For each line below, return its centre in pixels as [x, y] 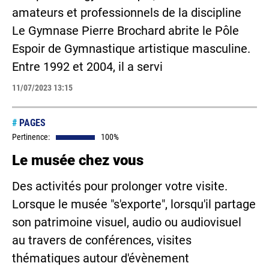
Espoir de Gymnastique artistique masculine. [131, 49]
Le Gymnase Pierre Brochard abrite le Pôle [125, 31]
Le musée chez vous [78, 160]
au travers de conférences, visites [102, 240]
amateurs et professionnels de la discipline [127, 13]
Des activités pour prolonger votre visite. [120, 186]
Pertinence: [31, 137]
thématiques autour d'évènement [101, 258]
